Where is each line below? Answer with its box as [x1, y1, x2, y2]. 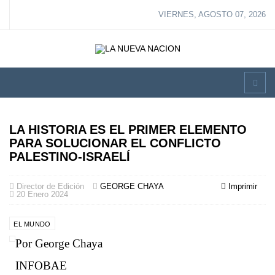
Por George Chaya [15, 237, 103, 250]
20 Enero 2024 [17, 190, 68, 199]
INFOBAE [15, 259, 67, 272]
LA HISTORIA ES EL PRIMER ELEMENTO [9, 123, 247, 136]
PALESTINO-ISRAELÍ [9, 150, 130, 163]
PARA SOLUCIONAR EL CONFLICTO [9, 136, 221, 150]
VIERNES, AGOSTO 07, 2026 [158, 10, 266, 19]
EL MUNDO [14, 220, 51, 228]
